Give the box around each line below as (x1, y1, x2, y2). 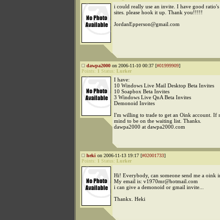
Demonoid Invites (114, 100, 155, 106)
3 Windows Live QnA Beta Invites (114, 94, 191, 100)
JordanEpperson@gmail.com (114, 21, 180, 27)
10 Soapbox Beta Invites (114, 88, 169, 94)
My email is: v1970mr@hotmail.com (114, 178, 198, 184)
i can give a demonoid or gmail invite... (114, 184, 204, 190)
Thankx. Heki (114, 196, 145, 202)
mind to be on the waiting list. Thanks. (114, 118, 201, 124)
